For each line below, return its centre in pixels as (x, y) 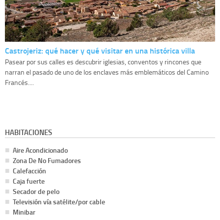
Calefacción (29, 171)
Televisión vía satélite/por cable (59, 202)
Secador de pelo (36, 192)
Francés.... (19, 82)
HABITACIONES (28, 132)
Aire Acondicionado (40, 150)
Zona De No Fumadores (47, 161)
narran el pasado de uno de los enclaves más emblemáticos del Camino (107, 72)
